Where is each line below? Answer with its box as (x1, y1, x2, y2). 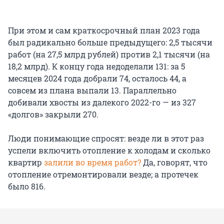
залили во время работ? (44, 157, 143, 168)
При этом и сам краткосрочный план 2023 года (8, 25, 200, 36)
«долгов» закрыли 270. (8, 109, 98, 120)
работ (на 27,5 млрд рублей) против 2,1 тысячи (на (8, 49, 210, 60)
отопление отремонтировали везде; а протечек (8, 169, 198, 180)
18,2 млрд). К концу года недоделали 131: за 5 (8, 61, 185, 72)
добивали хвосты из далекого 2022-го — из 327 (8, 97, 196, 108)
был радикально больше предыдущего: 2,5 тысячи (8, 37, 212, 48)
